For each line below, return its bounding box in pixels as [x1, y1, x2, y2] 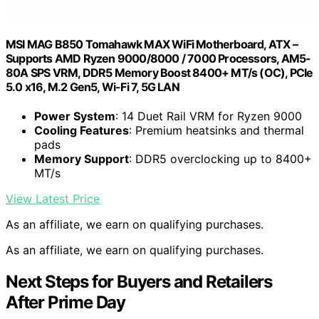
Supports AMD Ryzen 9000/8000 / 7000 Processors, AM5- [6, 51, 311, 66]
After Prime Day [6, 292, 126, 313]
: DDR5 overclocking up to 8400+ [129, 152, 312, 167]
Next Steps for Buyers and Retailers [6, 271, 272, 293]
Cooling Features [34, 123, 129, 138]
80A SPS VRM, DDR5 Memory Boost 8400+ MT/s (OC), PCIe [6, 66, 313, 80]
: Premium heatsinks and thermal [129, 123, 304, 138]
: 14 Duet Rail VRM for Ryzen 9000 [115, 109, 302, 124]
